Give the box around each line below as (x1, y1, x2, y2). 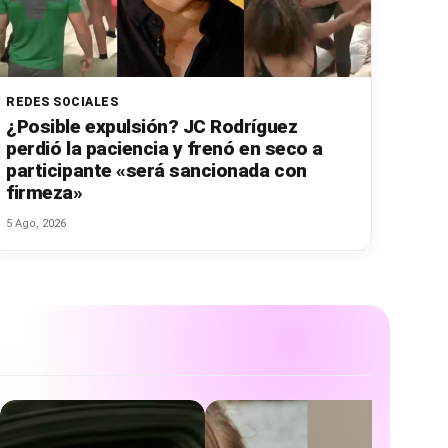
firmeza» (6, 181, 83, 205)
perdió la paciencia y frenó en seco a (6, 137, 323, 161)
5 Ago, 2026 (6, 217, 67, 231)
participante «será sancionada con (6, 159, 307, 183)
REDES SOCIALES (6, 95, 119, 110)
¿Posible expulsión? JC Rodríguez (6, 115, 298, 139)
